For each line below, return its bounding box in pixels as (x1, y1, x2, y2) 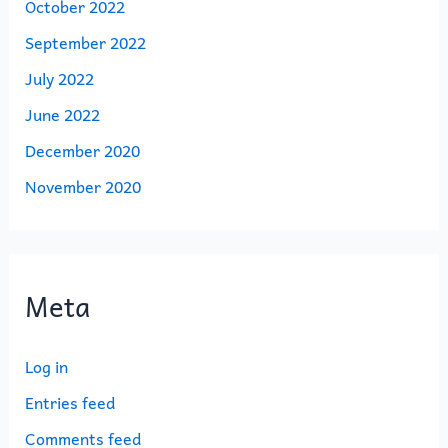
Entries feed (24, 388, 115, 415)
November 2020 (24, 173, 141, 200)
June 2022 (24, 101, 100, 128)
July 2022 (24, 65, 94, 92)
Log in (24, 352, 68, 379)
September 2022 (24, 29, 146, 56)
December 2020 (24, 137, 140, 164)
